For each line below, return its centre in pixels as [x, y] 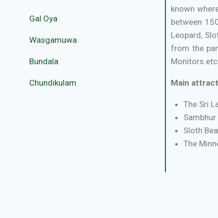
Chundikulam [53, 82]
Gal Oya [43, 18]
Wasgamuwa [53, 40]
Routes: [186, 212]
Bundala [44, 61]
